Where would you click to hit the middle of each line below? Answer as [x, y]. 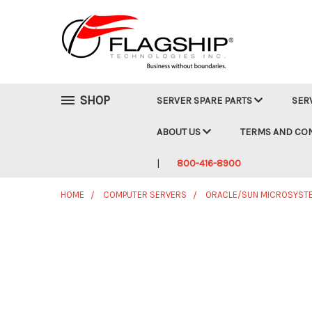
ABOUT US [180, 132]
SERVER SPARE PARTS [205, 101]
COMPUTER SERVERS [145, 195]
